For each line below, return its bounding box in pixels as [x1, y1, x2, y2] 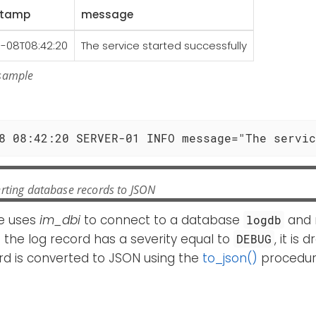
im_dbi [39, 212, 80, 229]
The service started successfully [81, 38, 247, 54]
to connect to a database [80, 212, 243, 229]
